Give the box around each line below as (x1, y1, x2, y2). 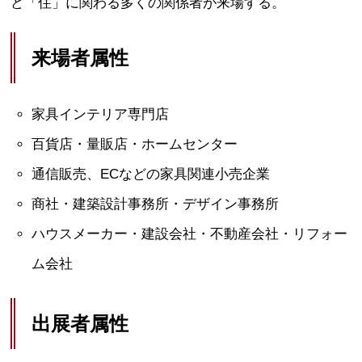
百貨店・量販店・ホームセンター (31, 137, 238, 153)
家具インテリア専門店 (31, 107, 169, 123)
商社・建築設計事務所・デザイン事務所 (31, 196, 279, 213)
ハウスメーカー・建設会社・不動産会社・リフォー (31, 226, 347, 242)
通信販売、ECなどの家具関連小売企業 (31, 166, 270, 183)
